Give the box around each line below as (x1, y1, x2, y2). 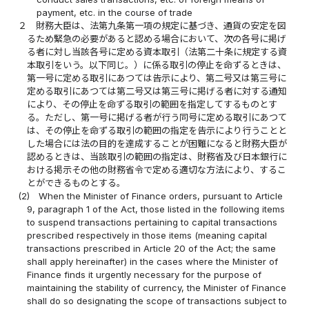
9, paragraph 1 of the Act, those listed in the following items (27, 203, 286, 215)
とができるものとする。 (27, 177, 126, 189)
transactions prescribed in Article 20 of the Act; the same (27, 243, 277, 255)
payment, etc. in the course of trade (36, 7, 192, 19)
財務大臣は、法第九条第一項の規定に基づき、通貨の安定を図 (36, 20, 287, 32)
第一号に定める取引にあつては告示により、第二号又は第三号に (27, 72, 287, 84)
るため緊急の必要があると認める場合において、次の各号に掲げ (27, 33, 287, 45)
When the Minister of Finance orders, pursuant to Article (39, 190, 283, 202)
